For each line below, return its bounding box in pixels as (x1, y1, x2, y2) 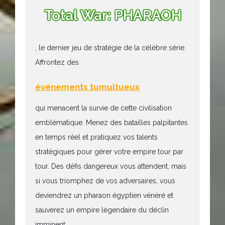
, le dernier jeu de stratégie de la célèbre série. (35, 43, 186, 52)
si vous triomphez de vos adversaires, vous (35, 177, 175, 185)
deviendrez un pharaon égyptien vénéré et (35, 191, 173, 200)
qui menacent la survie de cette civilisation (35, 104, 172, 113)
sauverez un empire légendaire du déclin (35, 206, 169, 214)
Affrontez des (35, 58, 79, 66)
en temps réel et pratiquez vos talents (35, 133, 158, 142)
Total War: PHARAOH (44, 7, 181, 24)
